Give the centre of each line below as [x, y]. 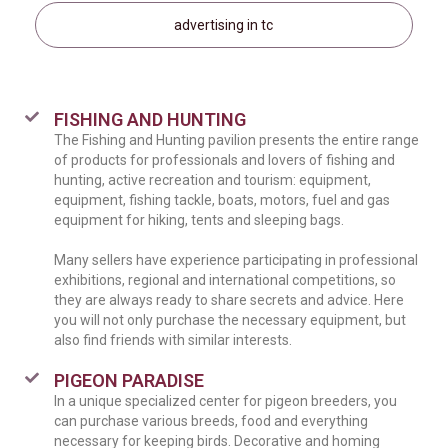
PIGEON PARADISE [129, 380]
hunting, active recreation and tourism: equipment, [212, 180]
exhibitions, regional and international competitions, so [225, 280]
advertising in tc [224, 25]
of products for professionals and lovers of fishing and [224, 160]
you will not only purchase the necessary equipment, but [230, 320]
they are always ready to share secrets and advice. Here [229, 300]
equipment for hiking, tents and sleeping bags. [199, 220]
